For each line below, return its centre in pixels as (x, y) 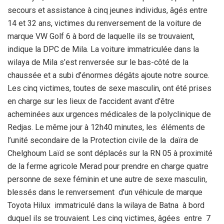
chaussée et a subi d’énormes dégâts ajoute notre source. (108, 75)
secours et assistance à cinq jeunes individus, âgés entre (107, 10)
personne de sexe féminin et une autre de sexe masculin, (108, 179)
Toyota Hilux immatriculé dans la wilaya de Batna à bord (107, 205)
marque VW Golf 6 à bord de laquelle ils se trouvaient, (101, 36)
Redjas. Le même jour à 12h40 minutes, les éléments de (106, 127)
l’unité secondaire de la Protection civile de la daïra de (103, 140)
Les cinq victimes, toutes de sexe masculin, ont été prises (109, 88)
